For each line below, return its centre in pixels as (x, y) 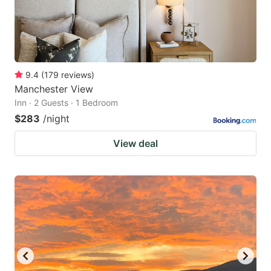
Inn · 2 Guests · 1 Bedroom (66, 102)
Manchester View (54, 89)
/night (56, 118)
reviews (76, 74)
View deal (135, 143)
